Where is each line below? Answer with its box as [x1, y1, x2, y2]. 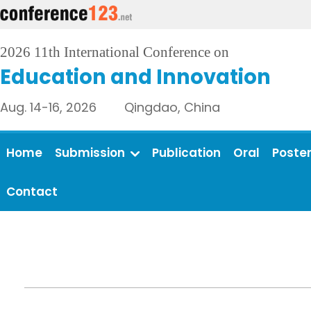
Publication [152, 144, 221, 161]
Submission [55, 144, 125, 161]
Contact [6, 183, 58, 200]
